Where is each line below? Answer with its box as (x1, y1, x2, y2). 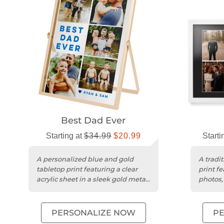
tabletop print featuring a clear (36, 165, 137, 173)
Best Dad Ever (61, 115, 126, 126)
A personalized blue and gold (36, 155, 133, 163)
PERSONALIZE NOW (51, 208, 135, 218)
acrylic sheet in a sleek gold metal (36, 175, 147, 183)
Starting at (45, 131, 84, 140)
